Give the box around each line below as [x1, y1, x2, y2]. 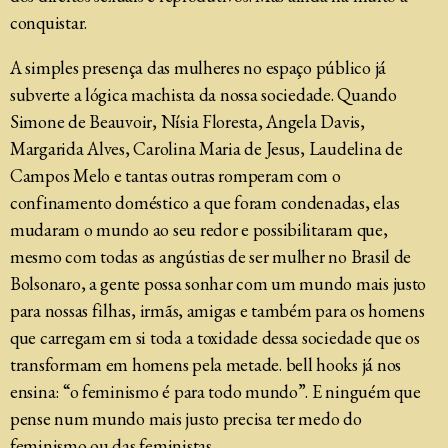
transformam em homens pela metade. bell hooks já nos [10, 353, 401, 376]
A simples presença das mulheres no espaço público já [10, 56, 386, 79]
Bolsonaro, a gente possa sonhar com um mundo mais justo [10, 272, 427, 295]
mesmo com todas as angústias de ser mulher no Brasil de [10, 245, 412, 268]
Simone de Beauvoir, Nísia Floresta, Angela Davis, [10, 110, 365, 133]
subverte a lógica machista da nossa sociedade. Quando [10, 83, 397, 106]
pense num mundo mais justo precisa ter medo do [10, 407, 362, 430]
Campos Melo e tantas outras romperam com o [10, 164, 341, 187]
